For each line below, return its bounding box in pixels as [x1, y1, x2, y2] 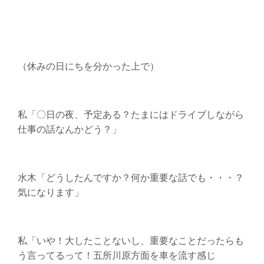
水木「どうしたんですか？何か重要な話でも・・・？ [17, 170, 244, 184]
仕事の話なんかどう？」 [17, 121, 121, 136]
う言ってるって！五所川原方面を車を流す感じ [17, 247, 216, 262]
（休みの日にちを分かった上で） [17, 58, 159, 72]
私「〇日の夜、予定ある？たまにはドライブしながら [17, 107, 244, 121]
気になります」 [17, 184, 84, 199]
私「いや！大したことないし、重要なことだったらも [17, 233, 244, 247]
